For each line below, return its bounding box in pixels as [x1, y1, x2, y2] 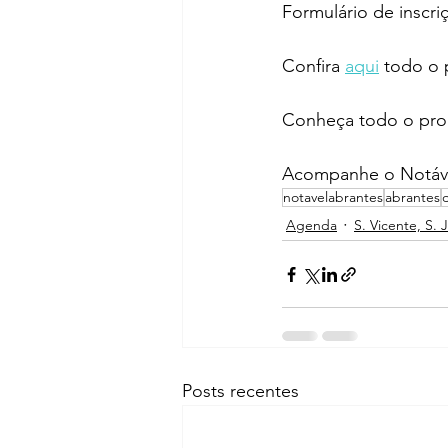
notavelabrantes [283, 188, 383, 207]
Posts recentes [182, 380, 299, 403]
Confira [282, 55, 345, 78]
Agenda [286, 215, 337, 234]
